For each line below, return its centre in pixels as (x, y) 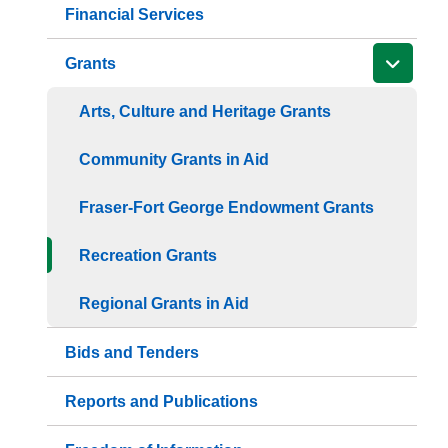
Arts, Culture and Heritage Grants (205, 111)
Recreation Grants (148, 255)
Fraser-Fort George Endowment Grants (227, 207)
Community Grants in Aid (174, 159)
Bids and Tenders (132, 352)
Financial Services (135, 14)
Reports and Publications (162, 401)
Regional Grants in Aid (164, 303)
